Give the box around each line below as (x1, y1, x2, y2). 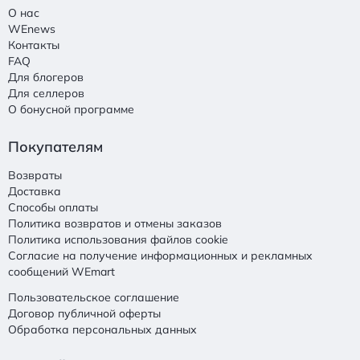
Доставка (8, 184, 61, 199)
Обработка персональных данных (8, 322, 197, 337)
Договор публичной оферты (8, 306, 161, 321)
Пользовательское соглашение (8, 290, 179, 305)
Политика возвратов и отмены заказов (8, 216, 222, 231)
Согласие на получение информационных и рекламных (8, 248, 313, 264)
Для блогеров (8, 70, 84, 85)
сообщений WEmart (8, 264, 115, 280)
